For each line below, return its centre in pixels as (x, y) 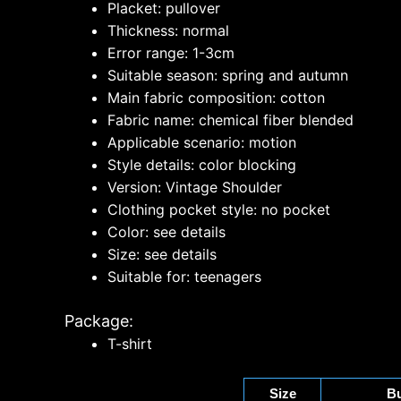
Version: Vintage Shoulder (195, 187)
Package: (99, 320)
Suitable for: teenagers (184, 276)
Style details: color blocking (202, 164)
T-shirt (130, 343)
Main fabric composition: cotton (216, 97)
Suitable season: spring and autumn (228, 75)
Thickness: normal (168, 30)
